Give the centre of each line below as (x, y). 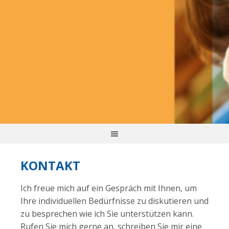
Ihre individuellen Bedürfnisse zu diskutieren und (114, 201)
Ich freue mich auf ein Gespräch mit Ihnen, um (109, 188)
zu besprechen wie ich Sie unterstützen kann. (107, 213)
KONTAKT (50, 165)
